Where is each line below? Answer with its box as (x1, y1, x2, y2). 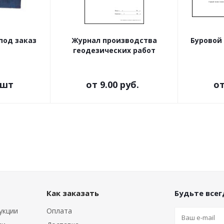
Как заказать (46, 188, 99, 198)
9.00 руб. (100, 78, 139, 90)
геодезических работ (73, 45, 155, 55)
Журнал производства (71, 35, 157, 45)
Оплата (46, 206, 72, 215)
